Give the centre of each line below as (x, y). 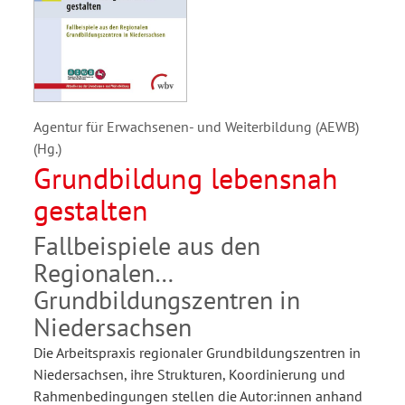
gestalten (91, 209)
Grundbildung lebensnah (186, 178)
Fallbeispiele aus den (147, 245)
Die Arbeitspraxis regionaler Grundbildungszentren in (197, 352)
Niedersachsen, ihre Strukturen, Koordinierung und (189, 374)
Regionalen (94, 272)
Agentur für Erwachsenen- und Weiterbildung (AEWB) (196, 126)
